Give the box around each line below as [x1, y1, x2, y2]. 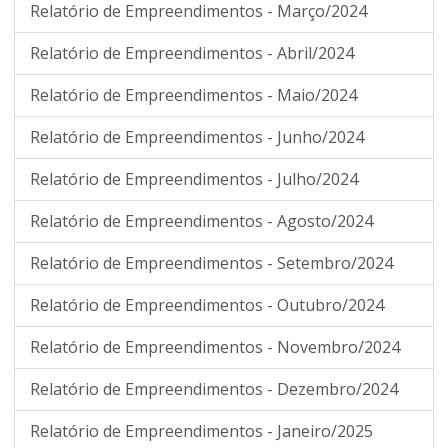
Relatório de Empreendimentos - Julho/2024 [30, 168, 358, 190]
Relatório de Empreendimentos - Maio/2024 [30, 84, 357, 106]
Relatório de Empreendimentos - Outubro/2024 [30, 294, 384, 316]
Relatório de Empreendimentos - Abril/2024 [30, 42, 354, 64]
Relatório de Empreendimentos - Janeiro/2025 [30, 420, 373, 442]
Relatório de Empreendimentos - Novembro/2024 [30, 336, 400, 358]
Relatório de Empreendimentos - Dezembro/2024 [30, 378, 398, 400]
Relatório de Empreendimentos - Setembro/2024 [30, 252, 393, 274]
